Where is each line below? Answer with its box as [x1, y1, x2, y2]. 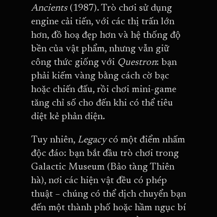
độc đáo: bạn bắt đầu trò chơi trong [31, 148, 179, 158]
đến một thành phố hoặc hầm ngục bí [31, 202, 186, 213]
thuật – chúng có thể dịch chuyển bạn [31, 189, 186, 199]
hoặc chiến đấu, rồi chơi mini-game [31, 84, 176, 94]
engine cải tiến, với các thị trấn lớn [31, 16, 174, 27]
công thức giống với [31, 57, 117, 67]
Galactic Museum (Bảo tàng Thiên [31, 162, 174, 172]
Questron [117, 57, 156, 67]
